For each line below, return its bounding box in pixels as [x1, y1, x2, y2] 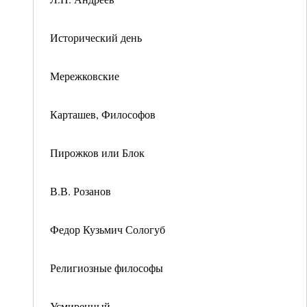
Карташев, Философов [50, 107, 156, 121]
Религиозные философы [50, 260, 163, 275]
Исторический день [50, 30, 142, 45]
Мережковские [50, 69, 119, 83]
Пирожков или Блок [50, 145, 145, 160]
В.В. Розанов [50, 184, 111, 198]
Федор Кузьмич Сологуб [50, 222, 165, 236]
